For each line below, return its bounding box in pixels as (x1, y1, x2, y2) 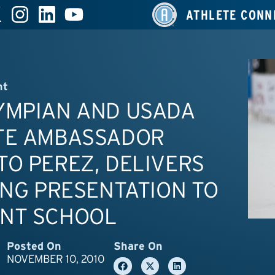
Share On (114, 239, 163, 252)
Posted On (6, 239, 61, 252)
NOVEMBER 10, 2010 (6, 252, 105, 265)
